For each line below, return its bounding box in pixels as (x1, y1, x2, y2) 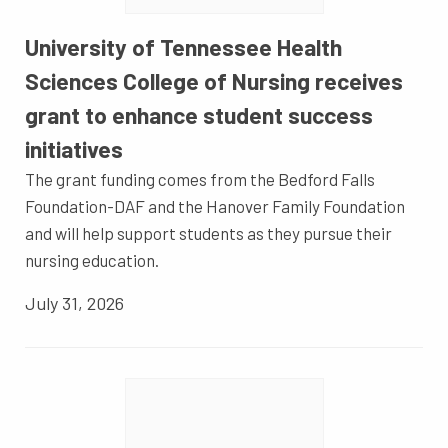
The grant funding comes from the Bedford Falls (25, 169, 375, 190)
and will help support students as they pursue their (25, 223, 392, 244)
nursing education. (25, 250, 159, 271)
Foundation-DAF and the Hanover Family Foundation (25, 196, 405, 217)
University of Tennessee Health (25, 33, 342, 62)
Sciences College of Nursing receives (25, 67, 403, 96)
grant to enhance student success (25, 101, 373, 130)
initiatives (25, 135, 123, 164)
